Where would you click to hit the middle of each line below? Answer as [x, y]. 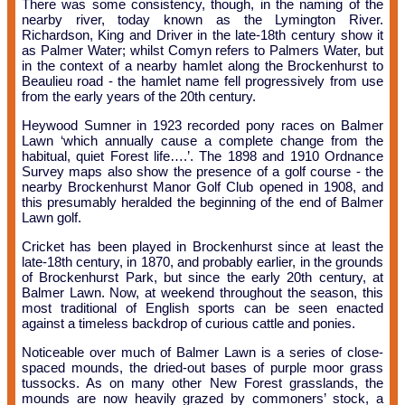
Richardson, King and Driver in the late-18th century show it [202, 34]
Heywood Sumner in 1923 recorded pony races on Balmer [202, 125]
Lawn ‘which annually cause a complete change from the [202, 140]
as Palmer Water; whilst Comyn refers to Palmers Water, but [202, 50]
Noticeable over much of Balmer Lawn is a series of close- [202, 352]
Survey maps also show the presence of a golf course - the [202, 171]
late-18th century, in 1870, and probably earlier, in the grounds [202, 261]
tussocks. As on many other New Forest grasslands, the [202, 382]
